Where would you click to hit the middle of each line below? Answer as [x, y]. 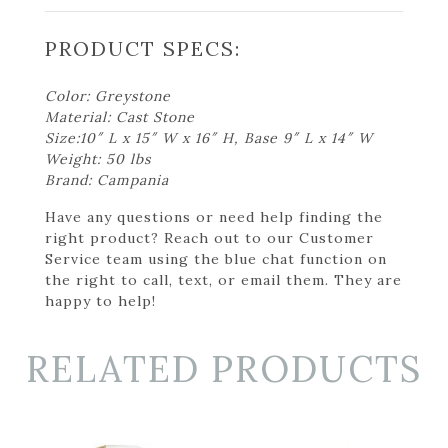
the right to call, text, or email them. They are [223, 279]
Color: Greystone [108, 95]
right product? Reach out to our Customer [209, 237]
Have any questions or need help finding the [214, 216]
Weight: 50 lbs [98, 158]
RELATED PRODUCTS [224, 368]
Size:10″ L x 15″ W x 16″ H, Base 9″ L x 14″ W [209, 137]
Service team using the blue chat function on [216, 258]
